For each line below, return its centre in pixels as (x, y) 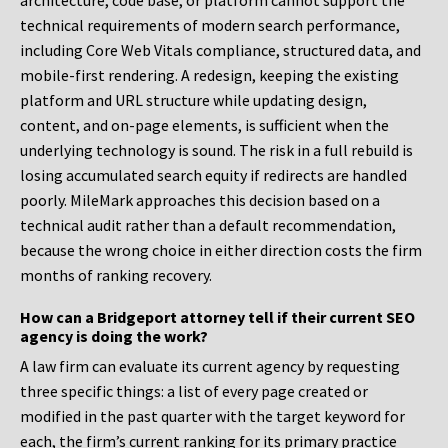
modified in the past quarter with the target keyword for (212, 416)
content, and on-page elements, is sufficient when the (204, 125)
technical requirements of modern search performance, (210, 25)
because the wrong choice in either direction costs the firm (221, 250)
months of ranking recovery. (116, 275)
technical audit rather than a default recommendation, (208, 225)
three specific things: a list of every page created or (194, 391)
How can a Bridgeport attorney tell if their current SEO (217, 317)
